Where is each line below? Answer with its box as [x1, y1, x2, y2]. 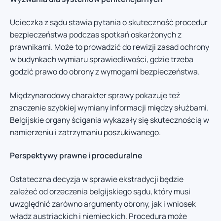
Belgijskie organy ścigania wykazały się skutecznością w [10, 114, 209, 125]
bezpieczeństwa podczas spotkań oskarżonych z [10, 29, 182, 40]
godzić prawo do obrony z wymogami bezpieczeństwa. [10, 66, 200, 77]
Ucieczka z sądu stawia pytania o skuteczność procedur [10, 17, 208, 28]
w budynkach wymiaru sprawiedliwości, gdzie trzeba [10, 54, 193, 65]
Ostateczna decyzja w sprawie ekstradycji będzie [10, 173, 184, 184]
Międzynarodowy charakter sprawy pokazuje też [10, 89, 180, 101]
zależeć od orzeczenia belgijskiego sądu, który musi [10, 185, 190, 197]
